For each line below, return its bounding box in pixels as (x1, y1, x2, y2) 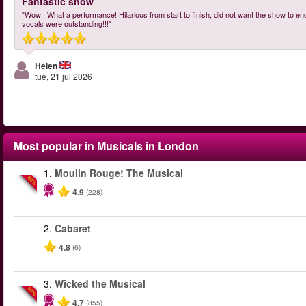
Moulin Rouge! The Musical (55, 166, 183, 180)
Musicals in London (97, 138, 199, 154)
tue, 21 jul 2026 (35, 70, 92, 82)
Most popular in (14, 138, 97, 154)
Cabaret (55, 221, 91, 235)
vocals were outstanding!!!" (22, 18, 111, 29)
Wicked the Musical (55, 277, 145, 290)
